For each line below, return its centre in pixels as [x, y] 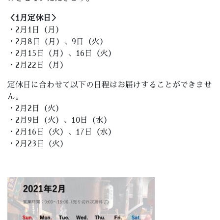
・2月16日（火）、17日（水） [62, 132]
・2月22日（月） [38, 66]
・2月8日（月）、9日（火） [57, 42]
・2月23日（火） [38, 144]
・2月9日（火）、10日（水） [59, 121]
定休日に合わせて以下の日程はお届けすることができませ [110, 85]
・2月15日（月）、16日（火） [62, 54]
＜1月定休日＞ [33, 18]
